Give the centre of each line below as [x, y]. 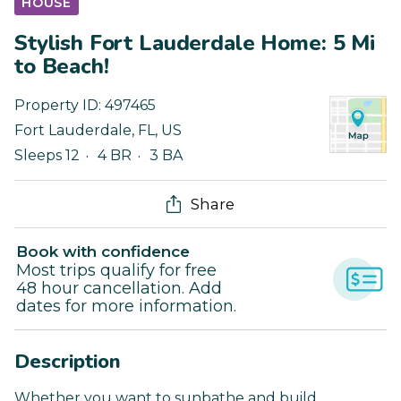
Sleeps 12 [47, 156]
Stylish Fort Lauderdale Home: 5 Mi [195, 43]
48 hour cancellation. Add [119, 289]
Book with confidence [103, 252]
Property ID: [60, 106]
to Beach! [62, 67]
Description [68, 362]
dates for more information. [126, 307]
